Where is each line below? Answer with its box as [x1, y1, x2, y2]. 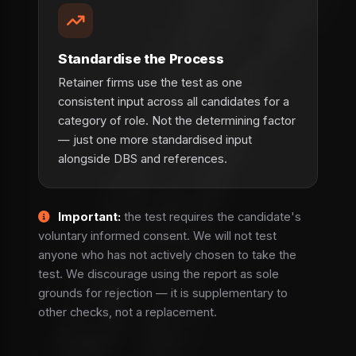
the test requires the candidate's [121, 209, 302, 224]
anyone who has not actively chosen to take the [38, 247, 296, 262]
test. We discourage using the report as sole [38, 266, 279, 281]
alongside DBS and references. [58, 151, 227, 166]
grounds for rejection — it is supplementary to [38, 285, 288, 300]
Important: [58, 209, 122, 224]
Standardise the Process [58, 50, 224, 67]
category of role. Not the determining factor [58, 113, 296, 128]
